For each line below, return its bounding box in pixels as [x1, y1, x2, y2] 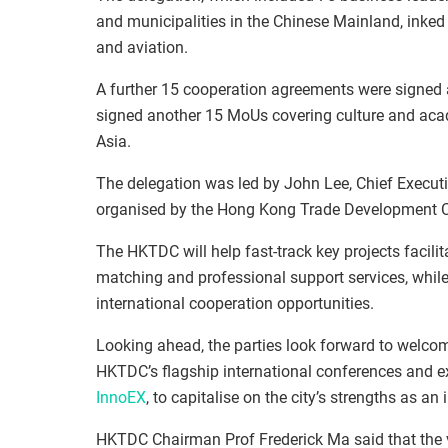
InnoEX [96, 388, 146, 408]
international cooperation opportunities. [96, 294, 374, 314]
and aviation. [96, 38, 188, 58]
